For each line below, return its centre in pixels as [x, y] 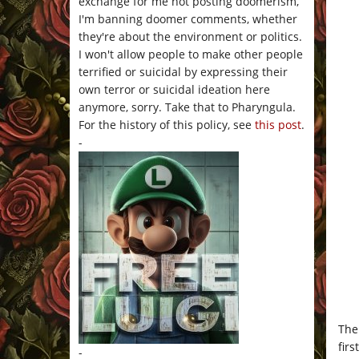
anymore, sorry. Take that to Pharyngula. [187, 107]
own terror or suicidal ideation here [174, 90]
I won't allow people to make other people [191, 54]
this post [278, 125]
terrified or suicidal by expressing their [183, 72]
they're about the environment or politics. [190, 37]
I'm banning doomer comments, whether [188, 19]
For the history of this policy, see [167, 125]
